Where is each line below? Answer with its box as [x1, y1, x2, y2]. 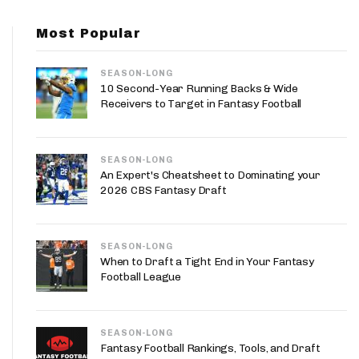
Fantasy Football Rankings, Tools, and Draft [100, 341, 321, 355]
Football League [100, 270, 182, 284]
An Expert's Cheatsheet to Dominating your [100, 168, 321, 182]
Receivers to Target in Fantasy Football [100, 97, 302, 111]
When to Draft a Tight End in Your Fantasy [100, 255, 314, 268]
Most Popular [36, 26, 141, 40]
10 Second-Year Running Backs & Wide [100, 82, 299, 95]
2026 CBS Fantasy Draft [100, 184, 227, 197]
